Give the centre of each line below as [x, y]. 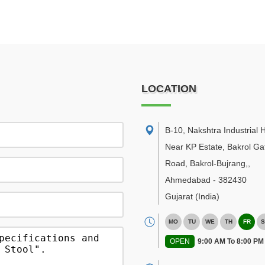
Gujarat [179, 196]
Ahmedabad [188, 180]
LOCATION [169, 89]
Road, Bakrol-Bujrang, [206, 163]
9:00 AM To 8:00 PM [231, 241]
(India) [207, 196]
